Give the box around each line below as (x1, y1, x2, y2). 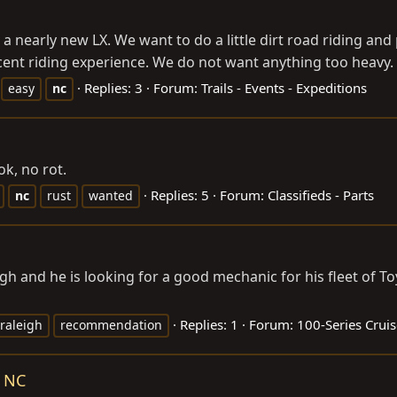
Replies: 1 (180, 315, 238, 334)
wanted (89, 187, 133, 205)
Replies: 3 (84, 79, 143, 97)
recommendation (60, 316, 162, 334)
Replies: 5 (151, 186, 209, 205)
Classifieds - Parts (268, 186, 374, 205)
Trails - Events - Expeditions (201, 79, 367, 97)
